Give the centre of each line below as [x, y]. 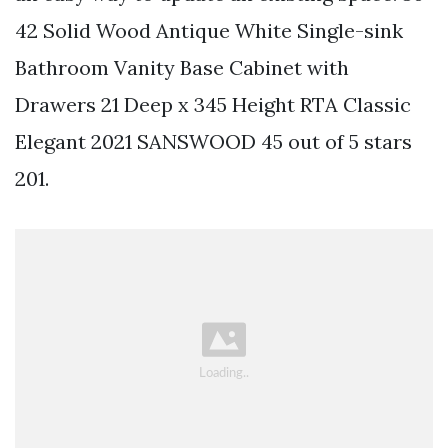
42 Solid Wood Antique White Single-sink [209, 31]
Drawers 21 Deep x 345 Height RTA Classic [213, 105]
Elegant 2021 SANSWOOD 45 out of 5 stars [213, 142]
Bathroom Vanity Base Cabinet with [182, 68]
